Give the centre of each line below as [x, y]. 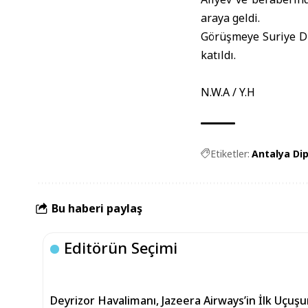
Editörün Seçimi [121, 247]
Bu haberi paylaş [97, 208]
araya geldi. [230, 18]
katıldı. [218, 55]
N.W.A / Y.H [228, 92]
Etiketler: [230, 154]
